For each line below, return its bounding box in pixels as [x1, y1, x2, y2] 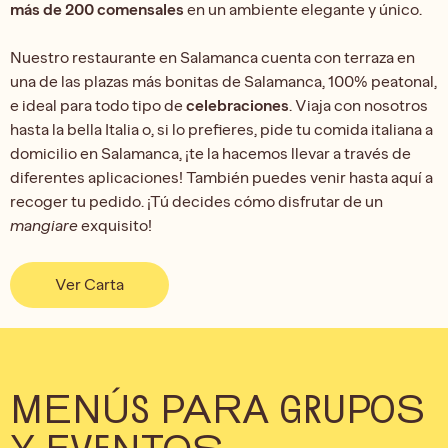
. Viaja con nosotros [289, 95, 428, 115]
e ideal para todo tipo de [10, 95, 186, 115]
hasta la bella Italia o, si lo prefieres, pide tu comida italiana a [10, 119, 433, 139]
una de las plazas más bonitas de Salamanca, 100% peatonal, [10, 71, 437, 91]
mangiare [10, 215, 78, 235]
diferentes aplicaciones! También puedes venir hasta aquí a [10, 167, 433, 187]
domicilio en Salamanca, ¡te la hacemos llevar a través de [10, 143, 411, 163]
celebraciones [186, 95, 289, 115]
